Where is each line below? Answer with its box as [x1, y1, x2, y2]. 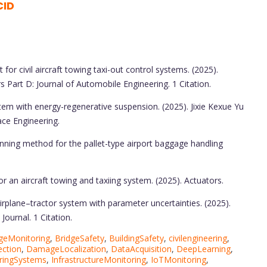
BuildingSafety [109, 232, 164, 244]
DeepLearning [176, 243, 231, 254]
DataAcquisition [111, 243, 172, 254]
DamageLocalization [26, 243, 106, 254]
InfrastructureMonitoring [51, 253, 146, 265]
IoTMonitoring [151, 253, 206, 265]
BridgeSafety [55, 232, 104, 244]
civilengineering [169, 232, 227, 244]
